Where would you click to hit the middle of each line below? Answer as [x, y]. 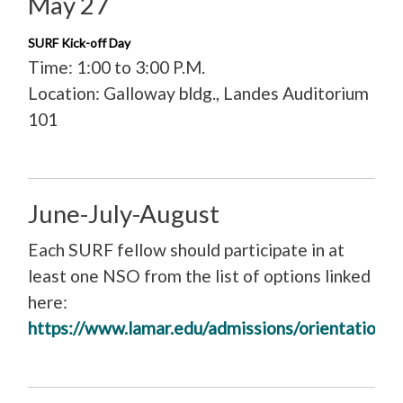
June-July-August [123, 214]
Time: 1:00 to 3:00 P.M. [116, 67]
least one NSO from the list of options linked [199, 275]
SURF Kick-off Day [79, 43]
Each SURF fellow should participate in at [186, 249]
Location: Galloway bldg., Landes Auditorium [198, 94]
